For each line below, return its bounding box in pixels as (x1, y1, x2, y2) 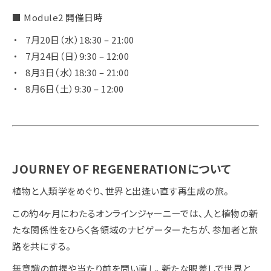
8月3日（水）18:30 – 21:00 (25, 65, 129, 79)
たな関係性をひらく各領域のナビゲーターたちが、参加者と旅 (12, 223, 258, 236)
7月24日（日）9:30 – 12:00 (25, 49, 129, 62)
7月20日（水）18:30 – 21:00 (25, 33, 134, 46)
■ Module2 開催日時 (12, 10, 103, 24)
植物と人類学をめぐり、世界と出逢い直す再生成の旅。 (12, 184, 229, 197)
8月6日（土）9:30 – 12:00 (25, 82, 124, 95)
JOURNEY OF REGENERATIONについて (12, 160, 232, 177)
